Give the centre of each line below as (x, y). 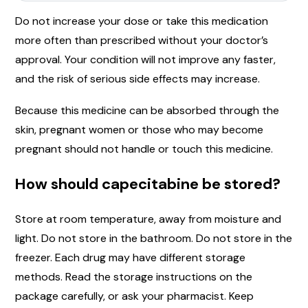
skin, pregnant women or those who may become (139, 130)
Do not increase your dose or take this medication (142, 21)
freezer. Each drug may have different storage (130, 258)
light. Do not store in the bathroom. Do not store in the (154, 239)
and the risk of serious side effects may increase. (137, 79)
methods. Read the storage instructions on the (134, 277)
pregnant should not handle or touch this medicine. (144, 149)
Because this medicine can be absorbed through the (147, 111)
